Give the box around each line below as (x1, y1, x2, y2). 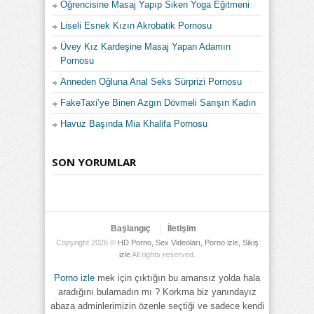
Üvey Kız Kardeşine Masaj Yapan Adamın (60, 41, 231, 52)
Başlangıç (111, 223, 151, 233)
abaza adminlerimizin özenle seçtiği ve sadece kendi (50, 300, 264, 311)
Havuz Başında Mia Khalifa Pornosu (60, 118, 207, 129)
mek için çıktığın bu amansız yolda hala (95, 272, 260, 283)
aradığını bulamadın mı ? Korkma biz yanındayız (57, 286, 257, 297)
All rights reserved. (130, 250, 196, 259)
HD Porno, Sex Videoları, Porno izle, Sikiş (117, 238, 259, 247)
